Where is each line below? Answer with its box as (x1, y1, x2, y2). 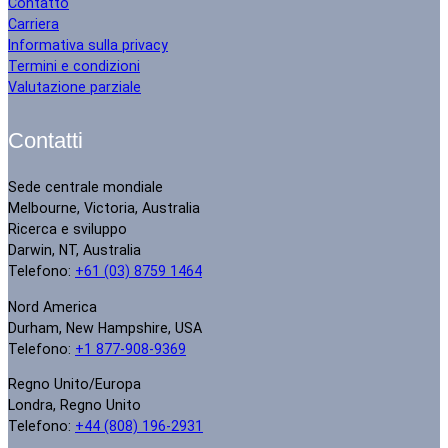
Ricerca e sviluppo (8, 221, 127, 238)
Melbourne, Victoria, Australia (8, 200, 200, 217)
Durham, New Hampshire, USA (8, 319, 202, 336)
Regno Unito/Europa (8, 375, 141, 392)
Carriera (8, 16, 59, 33)
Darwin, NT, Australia (8, 242, 141, 259)
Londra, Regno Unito (8, 396, 141, 413)
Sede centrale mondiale (8, 179, 163, 196)
